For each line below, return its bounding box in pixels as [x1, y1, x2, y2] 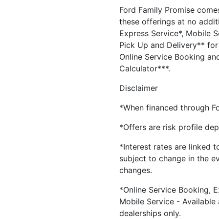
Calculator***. [119, 64, 170, 73]
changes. [119, 165, 152, 175]
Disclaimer [119, 83, 158, 93]
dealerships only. [119, 208, 181, 218]
